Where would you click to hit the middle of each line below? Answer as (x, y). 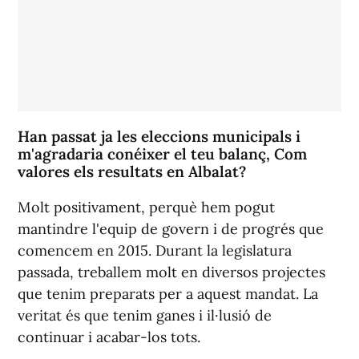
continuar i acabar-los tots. (109, 337)
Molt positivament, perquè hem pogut (146, 207)
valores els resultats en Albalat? (132, 171)
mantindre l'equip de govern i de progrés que (171, 228)
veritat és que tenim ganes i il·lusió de (145, 315)
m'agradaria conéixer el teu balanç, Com (162, 153)
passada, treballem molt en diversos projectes (171, 272)
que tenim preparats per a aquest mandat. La (168, 293)
